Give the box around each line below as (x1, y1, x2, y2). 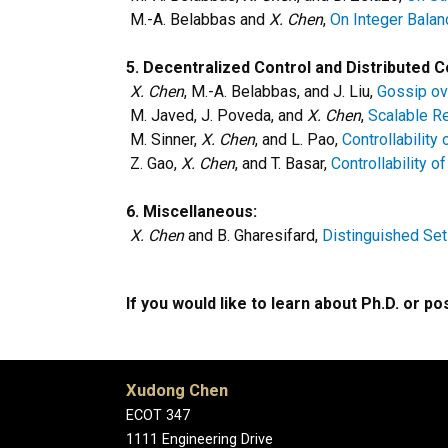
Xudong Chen (126, 381, 228, 400)
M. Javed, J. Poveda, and (126, 106, 307, 125)
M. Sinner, (126, 130, 201, 149)
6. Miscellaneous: (126, 202, 261, 221)
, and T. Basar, (235, 154, 331, 173)
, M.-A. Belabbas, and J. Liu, (184, 82, 377, 101)
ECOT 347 (126, 407, 190, 424)
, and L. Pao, (255, 130, 342, 149)
